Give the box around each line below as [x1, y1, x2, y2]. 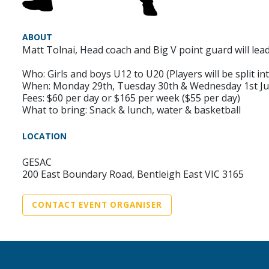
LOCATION [22, 130, 67, 142]
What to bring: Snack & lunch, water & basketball [22, 103, 241, 116]
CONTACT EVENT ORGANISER [32, 199, 162, 210]
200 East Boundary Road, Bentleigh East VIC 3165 [22, 167, 244, 181]
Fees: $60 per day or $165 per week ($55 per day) [22, 91, 240, 104]
